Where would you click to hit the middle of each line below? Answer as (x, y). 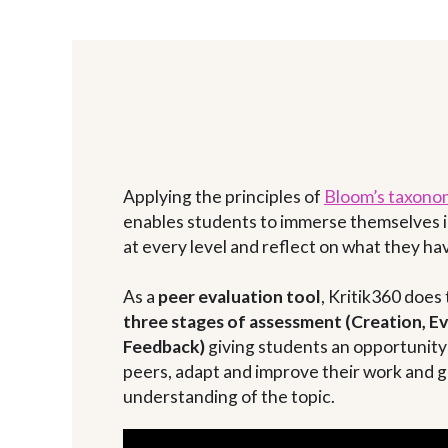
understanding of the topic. (229, 396)
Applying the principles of (223, 196)
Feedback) (164, 346)
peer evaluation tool (239, 296)
